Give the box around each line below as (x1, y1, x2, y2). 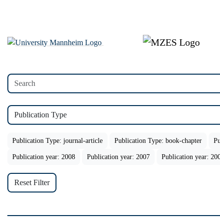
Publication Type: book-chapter (114, 137, 202, 144)
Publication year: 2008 (12, 153, 75, 161)
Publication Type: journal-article (12, 137, 103, 144)
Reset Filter (14, 178, 50, 187)
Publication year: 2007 (87, 153, 150, 161)
